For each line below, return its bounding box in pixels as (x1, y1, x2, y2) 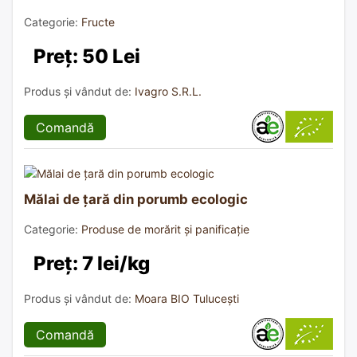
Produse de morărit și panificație (81, 222, 249, 236)
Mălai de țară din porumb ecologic (24, 190, 248, 207)
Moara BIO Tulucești (135, 291, 239, 305)
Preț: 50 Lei (33, 44, 140, 68)
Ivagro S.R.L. (135, 84, 202, 98)
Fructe (81, 14, 115, 29)
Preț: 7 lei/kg (33, 251, 150, 275)
